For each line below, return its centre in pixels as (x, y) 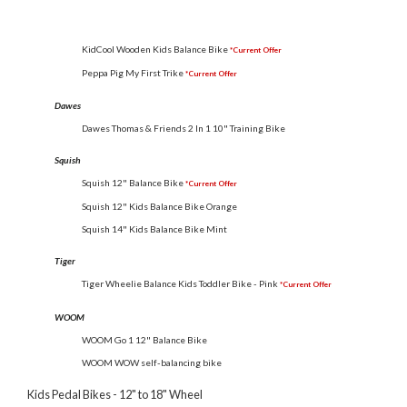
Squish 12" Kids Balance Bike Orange (159, 207)
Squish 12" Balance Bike (133, 183)
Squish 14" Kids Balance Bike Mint (154, 229)
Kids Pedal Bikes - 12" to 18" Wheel (115, 394)
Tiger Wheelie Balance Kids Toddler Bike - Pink (180, 284)
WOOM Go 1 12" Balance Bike (144, 339)
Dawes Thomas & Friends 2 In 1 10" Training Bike (184, 128)
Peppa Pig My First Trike (133, 72)
